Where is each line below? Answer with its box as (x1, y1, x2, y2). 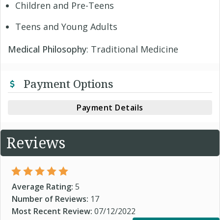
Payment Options (21, 76, 113, 91)
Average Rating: (12, 181, 75, 192)
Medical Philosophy (8, 43, 86, 55)
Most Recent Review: (12, 206, 94, 217)
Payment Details (77, 102, 143, 113)
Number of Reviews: (12, 193, 90, 204)
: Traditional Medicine (86, 43, 178, 55)
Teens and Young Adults (15, 21, 117, 32)
